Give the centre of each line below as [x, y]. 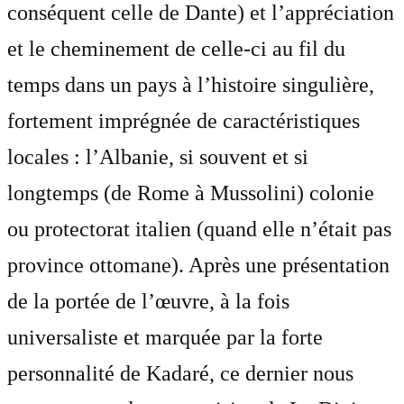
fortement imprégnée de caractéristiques [184, 121]
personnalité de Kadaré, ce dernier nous [180, 374]
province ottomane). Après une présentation [198, 266]
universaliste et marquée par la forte [165, 338]
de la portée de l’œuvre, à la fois [148, 302]
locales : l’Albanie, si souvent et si [158, 157]
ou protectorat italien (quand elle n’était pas [199, 230]
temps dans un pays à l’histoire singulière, [191, 85]
